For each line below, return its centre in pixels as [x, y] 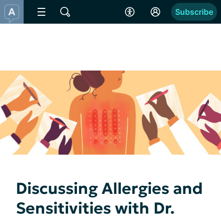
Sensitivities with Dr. [95, 208]
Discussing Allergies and [109, 188]
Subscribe [194, 12]
